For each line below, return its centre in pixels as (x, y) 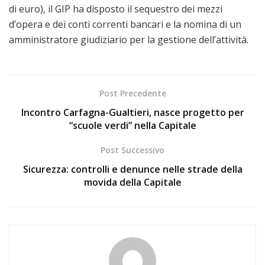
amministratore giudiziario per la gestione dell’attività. (129, 40)
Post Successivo (132, 150)
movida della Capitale (132, 182)
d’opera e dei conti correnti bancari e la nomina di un (125, 25)
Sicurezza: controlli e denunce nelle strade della (132, 169)
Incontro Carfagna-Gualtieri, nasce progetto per (132, 113)
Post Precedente (132, 93)
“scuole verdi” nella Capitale (132, 126)
